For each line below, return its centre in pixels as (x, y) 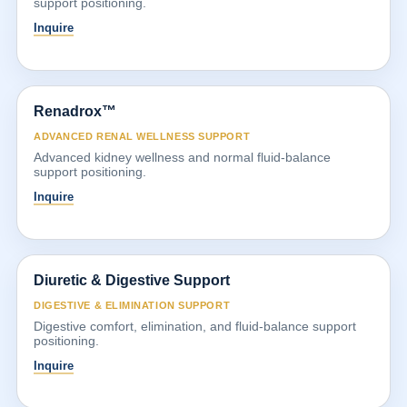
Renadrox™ (75, 111)
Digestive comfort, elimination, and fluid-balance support (195, 326)
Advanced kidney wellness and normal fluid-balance (182, 157)
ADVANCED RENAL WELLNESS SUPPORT (142, 136)
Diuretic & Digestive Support (132, 280)
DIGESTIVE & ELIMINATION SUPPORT (132, 305)
